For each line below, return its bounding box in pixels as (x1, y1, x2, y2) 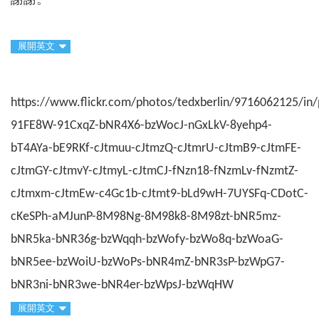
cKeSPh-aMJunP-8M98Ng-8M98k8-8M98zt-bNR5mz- (11, 209, 281, 224)
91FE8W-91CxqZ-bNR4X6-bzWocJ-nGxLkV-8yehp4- (11, 118, 272, 132)
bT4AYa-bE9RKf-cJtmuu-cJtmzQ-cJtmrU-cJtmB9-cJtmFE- (11, 141, 301, 155)
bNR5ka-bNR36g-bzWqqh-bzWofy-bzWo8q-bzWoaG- (11, 232, 283, 246)
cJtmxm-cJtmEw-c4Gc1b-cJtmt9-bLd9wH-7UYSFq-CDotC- (11, 187, 308, 201)
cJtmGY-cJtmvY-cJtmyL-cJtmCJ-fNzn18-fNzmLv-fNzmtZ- (11, 164, 298, 178)
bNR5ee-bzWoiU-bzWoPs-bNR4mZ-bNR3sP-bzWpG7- (11, 255, 285, 269)
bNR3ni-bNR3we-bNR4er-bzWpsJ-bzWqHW (11, 278, 234, 292)
